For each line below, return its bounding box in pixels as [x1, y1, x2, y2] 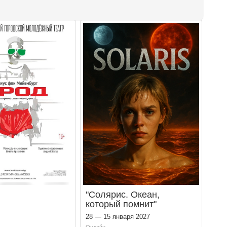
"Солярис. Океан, [86, 189, 160, 200]
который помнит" [86, 199, 157, 209]
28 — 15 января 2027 [86, 212, 150, 220]
